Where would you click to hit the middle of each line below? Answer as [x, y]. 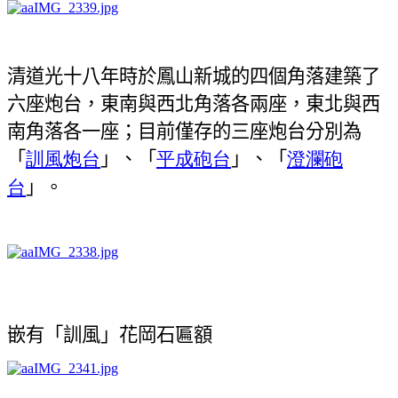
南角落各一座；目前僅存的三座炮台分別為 [184, 130]
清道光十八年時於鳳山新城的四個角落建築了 [194, 75]
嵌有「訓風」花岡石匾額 [110, 333]
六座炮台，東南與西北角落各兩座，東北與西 [194, 102]
